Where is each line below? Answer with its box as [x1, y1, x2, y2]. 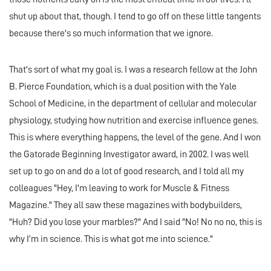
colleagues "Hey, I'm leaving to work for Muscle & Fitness [9, 183, 229, 194]
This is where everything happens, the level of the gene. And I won [9, 132, 261, 143]
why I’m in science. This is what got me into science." [9, 234, 213, 244]
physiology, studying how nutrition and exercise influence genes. [9, 116, 258, 126]
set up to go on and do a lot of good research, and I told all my [9, 166, 244, 177]
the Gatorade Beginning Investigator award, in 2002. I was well [9, 149, 249, 160]
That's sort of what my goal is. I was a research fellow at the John [9, 65, 257, 75]
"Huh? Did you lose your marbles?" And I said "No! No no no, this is [9, 217, 262, 227]
